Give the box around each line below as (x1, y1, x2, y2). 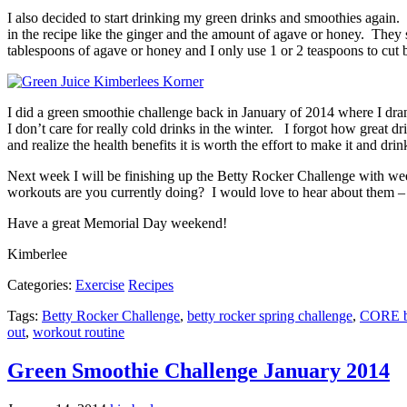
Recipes (128, 277, 174, 293)
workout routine (33, 324, 124, 341)
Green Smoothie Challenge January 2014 (7, 359, 390, 383)
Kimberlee (7, 246, 67, 263)
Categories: (7, 277, 75, 293)
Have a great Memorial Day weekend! (7, 215, 227, 232)
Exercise (75, 277, 124, 293)
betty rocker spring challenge (187, 308, 352, 324)
